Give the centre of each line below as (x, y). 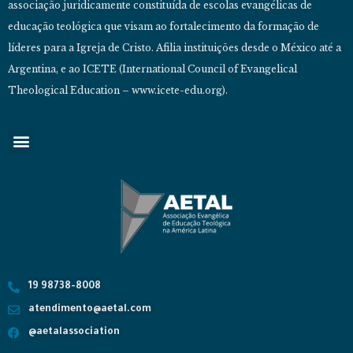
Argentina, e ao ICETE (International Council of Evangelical (152, 69)
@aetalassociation (74, 332)
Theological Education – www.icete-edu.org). (118, 91)
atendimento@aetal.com (89, 309)
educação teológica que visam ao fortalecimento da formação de (163, 27)
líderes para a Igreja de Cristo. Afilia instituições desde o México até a (175, 48)
